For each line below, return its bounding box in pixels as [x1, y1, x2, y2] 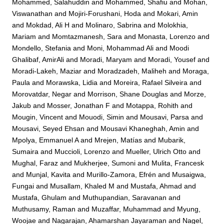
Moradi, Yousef [148, 55, 196, 64]
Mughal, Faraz [12, 159, 58, 167]
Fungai [12, 182, 34, 190]
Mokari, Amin [157, 9, 198, 18]
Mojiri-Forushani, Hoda [68, 9, 141, 18]
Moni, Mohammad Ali [87, 44, 154, 52]
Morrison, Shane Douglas [87, 90, 168, 98]
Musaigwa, [172, 170, 206, 179]
